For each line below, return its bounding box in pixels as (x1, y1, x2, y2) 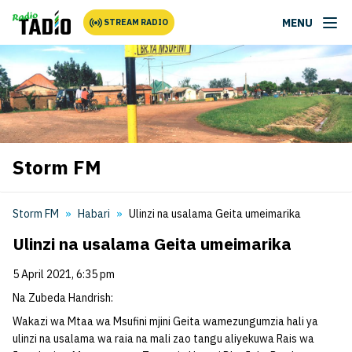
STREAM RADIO (104, 16, 169, 27)
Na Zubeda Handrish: (13, 291, 113, 305)
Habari (78, 207, 110, 221)
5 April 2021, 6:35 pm (13, 267, 115, 281)
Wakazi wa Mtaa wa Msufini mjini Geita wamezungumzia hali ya (13, 314, 318, 328)
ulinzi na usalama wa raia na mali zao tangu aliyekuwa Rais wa (13, 332, 314, 346)
